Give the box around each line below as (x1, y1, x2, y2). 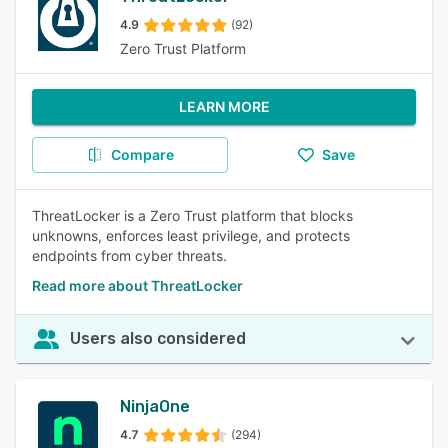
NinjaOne (120, 397, 190, 416)
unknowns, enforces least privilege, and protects (32, 227, 350, 244)
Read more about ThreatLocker (32, 277, 243, 294)
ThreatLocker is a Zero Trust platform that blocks (32, 207, 353, 224)
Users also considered (70, 329, 246, 348)
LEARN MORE (178, 98, 270, 115)
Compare (110, 146, 174, 163)
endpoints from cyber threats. (32, 247, 227, 264)
